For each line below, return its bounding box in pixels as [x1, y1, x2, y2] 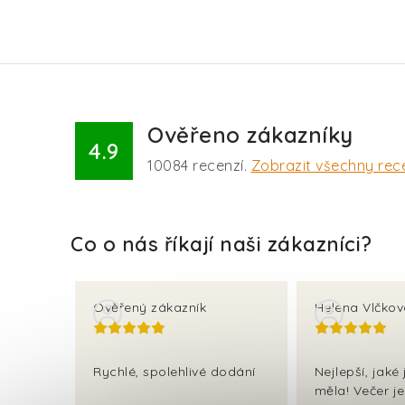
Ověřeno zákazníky [147, 121, 353, 148]
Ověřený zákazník [93, 299, 206, 316]
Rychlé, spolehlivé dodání [93, 363, 256, 380]
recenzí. [188, 156, 251, 174]
